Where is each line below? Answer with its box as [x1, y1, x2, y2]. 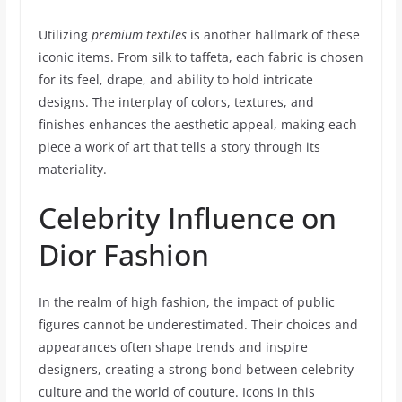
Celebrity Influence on [38, 198, 336, 237]
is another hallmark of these [186, 26, 360, 43]
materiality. [38, 161, 107, 178]
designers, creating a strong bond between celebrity [38, 361, 354, 378]
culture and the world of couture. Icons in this [38, 383, 315, 400]
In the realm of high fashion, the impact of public [38, 293, 335, 310]
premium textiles [91, 26, 187, 43]
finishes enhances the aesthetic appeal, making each [38, 116, 357, 133]
